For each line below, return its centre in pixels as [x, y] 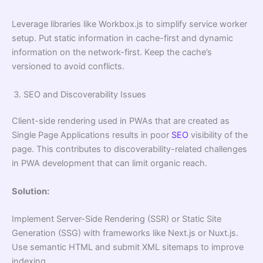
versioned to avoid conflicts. [68, 67]
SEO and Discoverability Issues [85, 94]
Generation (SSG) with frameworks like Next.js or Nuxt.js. [125, 233]
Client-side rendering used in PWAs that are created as [121, 121]
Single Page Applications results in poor [92, 135]
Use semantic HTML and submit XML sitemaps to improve [128, 247]
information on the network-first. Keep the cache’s [112, 53]
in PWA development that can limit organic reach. [109, 163]
